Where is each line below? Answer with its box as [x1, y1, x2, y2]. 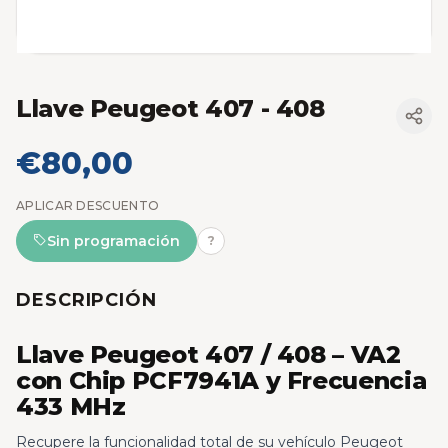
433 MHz [16, 392, 126, 422]
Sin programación [47, 231, 180, 250]
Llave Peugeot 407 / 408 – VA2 [16, 340, 401, 370]
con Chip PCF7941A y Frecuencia [16, 366, 427, 396]
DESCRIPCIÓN [16, 288, 157, 311]
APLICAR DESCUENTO [16, 197, 160, 213]
